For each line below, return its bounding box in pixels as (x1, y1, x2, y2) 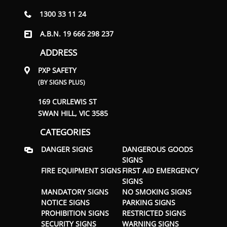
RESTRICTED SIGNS (122, 208, 186, 218)
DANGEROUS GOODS (122, 144, 193, 154)
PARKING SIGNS (122, 197, 175, 207)
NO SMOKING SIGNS (122, 186, 192, 197)
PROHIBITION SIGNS (41, 208, 109, 218)
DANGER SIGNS (41, 144, 93, 154)
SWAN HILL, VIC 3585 (38, 108, 108, 118)
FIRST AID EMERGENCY (122, 165, 199, 175)
